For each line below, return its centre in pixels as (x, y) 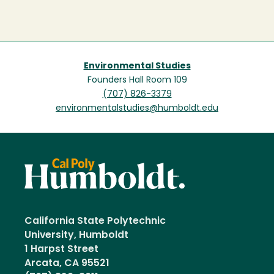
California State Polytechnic (95, 221)
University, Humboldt (79, 235)
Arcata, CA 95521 (67, 263)
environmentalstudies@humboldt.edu (137, 109)
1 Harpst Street (61, 249)
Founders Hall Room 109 (137, 80)
